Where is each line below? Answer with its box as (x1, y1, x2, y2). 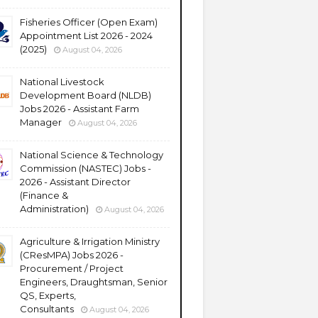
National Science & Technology (20, 149, 163, 160)
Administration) (20, 203, 89, 214)
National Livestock (20, 76, 104, 87)
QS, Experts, (20, 290, 76, 301)
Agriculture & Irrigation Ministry (20, 236, 160, 247)
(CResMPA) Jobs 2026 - (20, 249, 124, 261)
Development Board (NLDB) (20, 89, 151, 101)
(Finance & (20, 190, 68, 201)
